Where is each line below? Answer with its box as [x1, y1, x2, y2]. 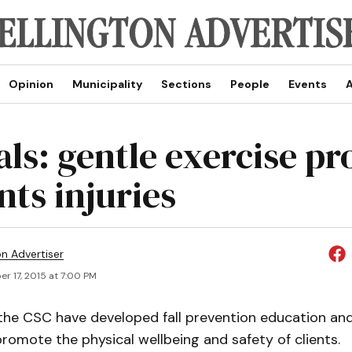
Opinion [8, 77, 53, 91]
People [229, 77, 269, 91]
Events [288, 77, 327, 91]
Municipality [71, 77, 142, 91]
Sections [160, 77, 211, 91]
